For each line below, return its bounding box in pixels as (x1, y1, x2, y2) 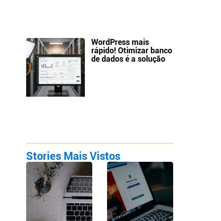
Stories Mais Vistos (26, 149, 121, 162)
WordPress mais (91, 37, 149, 47)
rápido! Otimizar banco (91, 46, 173, 56)
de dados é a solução (91, 54, 166, 64)
